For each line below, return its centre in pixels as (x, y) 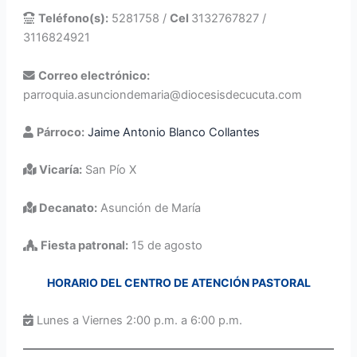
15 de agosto (165, 245)
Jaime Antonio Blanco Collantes (173, 132)
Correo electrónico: (94, 75)
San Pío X (109, 170)
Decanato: (68, 208)
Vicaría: (60, 170)
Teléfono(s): (73, 19)
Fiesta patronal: (84, 245)
